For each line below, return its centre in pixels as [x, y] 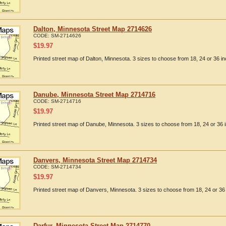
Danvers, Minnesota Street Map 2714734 [95, 160]
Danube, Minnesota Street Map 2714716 [94, 95]
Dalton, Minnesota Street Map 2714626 [93, 29]
